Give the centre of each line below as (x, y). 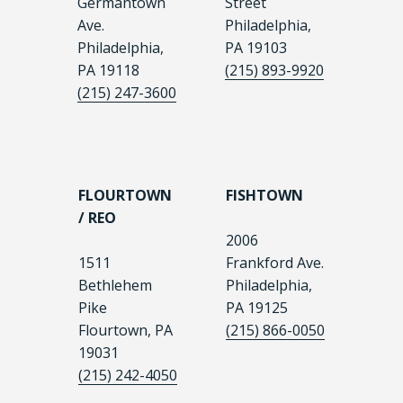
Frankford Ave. (275, 263)
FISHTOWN (264, 196)
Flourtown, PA (125, 331)
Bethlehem (115, 286)
